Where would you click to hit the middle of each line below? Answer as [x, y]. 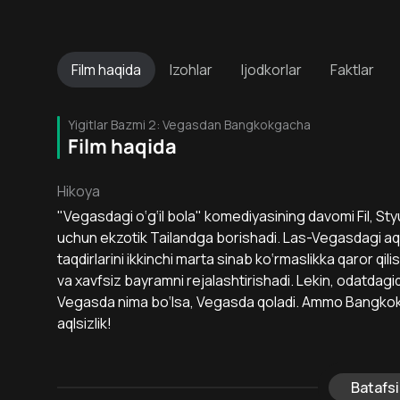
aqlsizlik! [84, 323]
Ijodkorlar [271, 70]
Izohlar [191, 70]
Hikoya [79, 191]
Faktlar [352, 70]
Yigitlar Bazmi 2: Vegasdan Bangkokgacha [189, 125]
